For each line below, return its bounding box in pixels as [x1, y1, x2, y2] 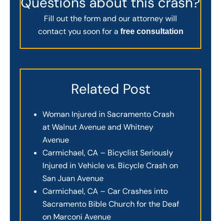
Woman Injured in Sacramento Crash [42, 109, 174, 119]
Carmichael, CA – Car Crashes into [42, 185, 168, 196]
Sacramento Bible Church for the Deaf [42, 198, 179, 209]
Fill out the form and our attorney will [44, 13, 177, 24]
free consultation [120, 27, 184, 36]
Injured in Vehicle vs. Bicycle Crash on [42, 160, 178, 171]
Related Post [71, 79, 150, 98]
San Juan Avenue [42, 173, 104, 184]
